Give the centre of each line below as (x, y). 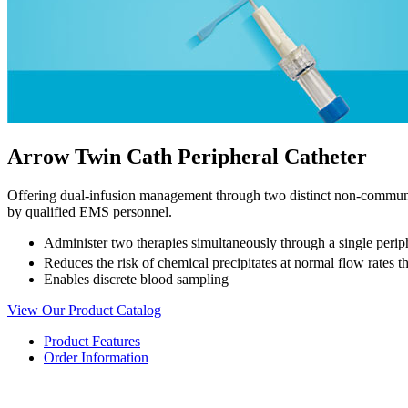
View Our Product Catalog (84, 310)
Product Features (92, 341)
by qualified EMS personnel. (90, 211)
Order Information (96, 357)
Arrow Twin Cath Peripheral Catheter (187, 156)
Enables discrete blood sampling (136, 279)
